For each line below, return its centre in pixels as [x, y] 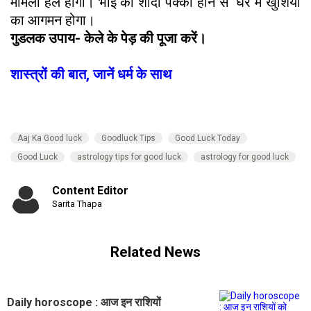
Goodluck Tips [128, 138]
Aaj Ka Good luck [50, 138]
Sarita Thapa [77, 203]
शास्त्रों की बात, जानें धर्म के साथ [91, 74]
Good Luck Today [208, 138]
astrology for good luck [245, 157]
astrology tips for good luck [129, 157]
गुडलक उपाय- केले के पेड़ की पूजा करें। [110, 38]
